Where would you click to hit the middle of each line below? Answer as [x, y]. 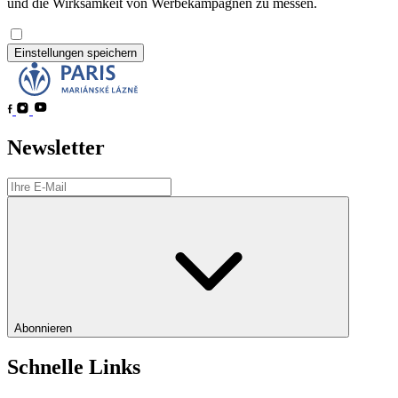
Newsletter [56, 148]
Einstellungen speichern [76, 53]
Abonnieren [45, 329]
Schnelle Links [74, 367]
